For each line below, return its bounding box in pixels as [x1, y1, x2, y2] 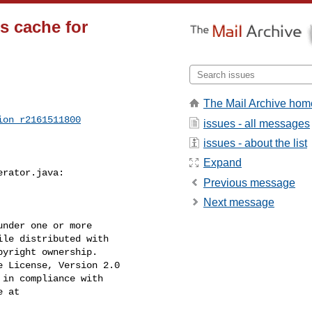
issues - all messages [203, 117, 310, 130]
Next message [203, 196, 274, 209]
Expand [203, 157, 242, 169]
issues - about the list [203, 136, 307, 149]
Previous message [203, 176, 295, 189]
